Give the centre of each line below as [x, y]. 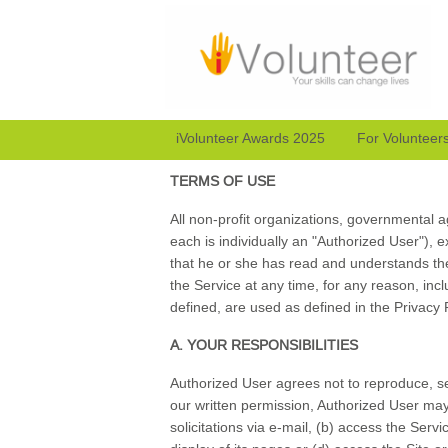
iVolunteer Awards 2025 [250, 138]
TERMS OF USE [223, 181]
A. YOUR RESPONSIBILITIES [264, 345]
